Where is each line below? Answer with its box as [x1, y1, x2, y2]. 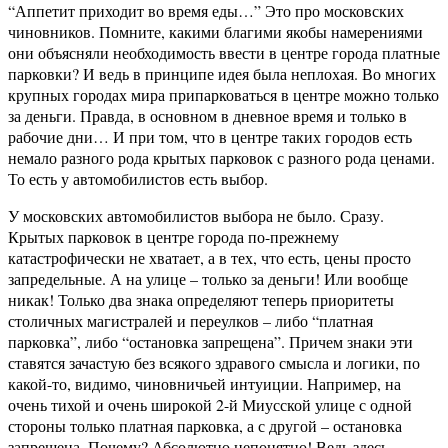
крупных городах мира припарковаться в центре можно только [8, 84, 439, 106]
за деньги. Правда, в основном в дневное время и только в [8, 105, 407, 127]
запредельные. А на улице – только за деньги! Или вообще [8, 268, 408, 290]
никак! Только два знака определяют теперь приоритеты [8, 289, 394, 311]
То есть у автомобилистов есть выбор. [8, 168, 268, 190]
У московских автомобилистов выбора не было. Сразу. [8, 205, 384, 227]
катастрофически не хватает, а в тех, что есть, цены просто [8, 247, 411, 269]
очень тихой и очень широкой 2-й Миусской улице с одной [8, 394, 412, 416]
